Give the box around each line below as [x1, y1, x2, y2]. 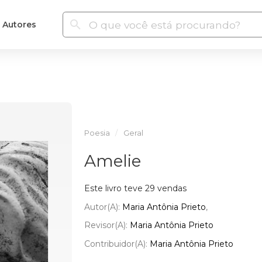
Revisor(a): [84, 220, 130, 230]
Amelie [84, 151, 141, 171]
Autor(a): [84, 201, 122, 212]
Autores [2, 19, 36, 30]
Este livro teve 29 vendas [84, 183, 187, 194]
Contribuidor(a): [84, 238, 150, 249]
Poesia [84, 129, 110, 137]
